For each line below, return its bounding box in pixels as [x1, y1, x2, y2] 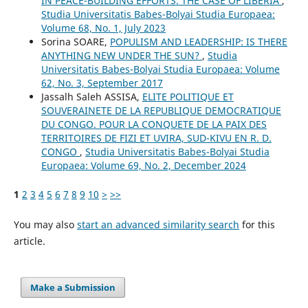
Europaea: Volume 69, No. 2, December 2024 [41, 158, 246, 172]
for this [239, 217, 275, 231]
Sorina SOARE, [41, 34, 110, 48]
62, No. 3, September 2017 [41, 76, 163, 89]
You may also [13, 217, 77, 231]
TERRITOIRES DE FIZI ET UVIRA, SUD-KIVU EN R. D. [41, 131, 272, 144]
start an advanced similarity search [76, 217, 239, 231]
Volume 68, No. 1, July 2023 [41, 21, 166, 34]
